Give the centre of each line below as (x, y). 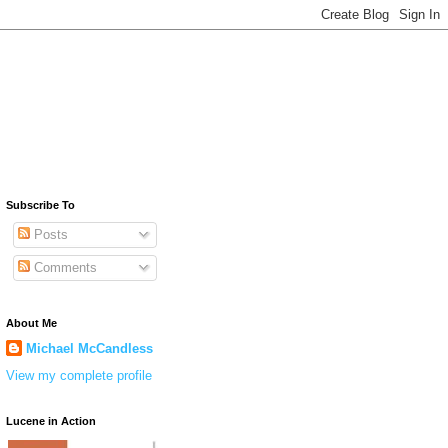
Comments (63, 267)
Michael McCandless (89, 348)
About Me (31, 323)
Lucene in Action (51, 420)
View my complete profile (79, 375)
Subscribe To (40, 205)
